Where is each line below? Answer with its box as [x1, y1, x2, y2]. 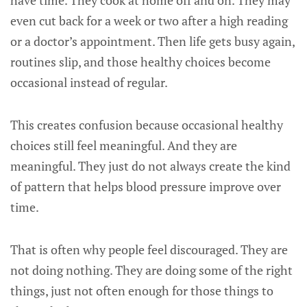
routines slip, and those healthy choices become [10, 53, 271, 70]
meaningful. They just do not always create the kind [10, 158, 291, 174]
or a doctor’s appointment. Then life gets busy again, [10, 33, 295, 49]
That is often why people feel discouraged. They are [10, 241, 288, 258]
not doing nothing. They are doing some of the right [10, 262, 293, 278]
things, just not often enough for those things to [10, 282, 273, 299]
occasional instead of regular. [10, 74, 168, 90]
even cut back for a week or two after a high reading [10, 12, 288, 29]
